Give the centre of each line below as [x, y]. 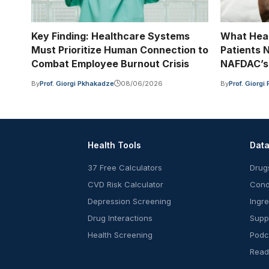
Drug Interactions [120, 218]
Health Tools [114, 145]
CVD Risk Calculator [125, 185]
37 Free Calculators [125, 168]
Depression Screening [129, 201]
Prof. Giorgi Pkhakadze [77, 84]
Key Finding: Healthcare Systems [110, 36]
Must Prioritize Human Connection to [120, 50]
